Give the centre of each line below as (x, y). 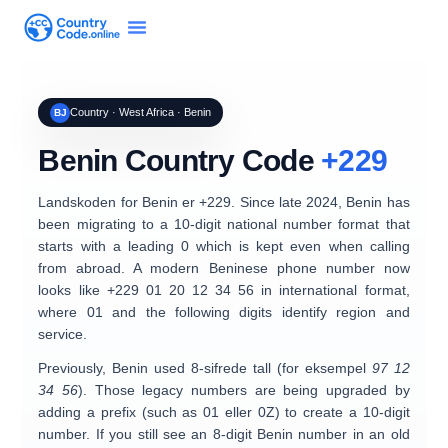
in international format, (335, 290)
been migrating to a (103, 224)
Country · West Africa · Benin (141, 112)
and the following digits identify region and (261, 312)
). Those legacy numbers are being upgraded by (244, 390)
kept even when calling (333, 246)
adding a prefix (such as (118, 412)
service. (63, 334)
